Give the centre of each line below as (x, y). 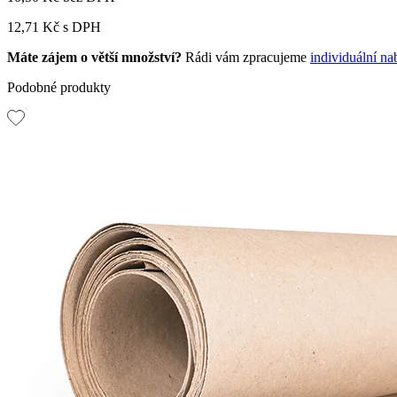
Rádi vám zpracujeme (246, 57)
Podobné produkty (59, 87)
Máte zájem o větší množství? (94, 57)
